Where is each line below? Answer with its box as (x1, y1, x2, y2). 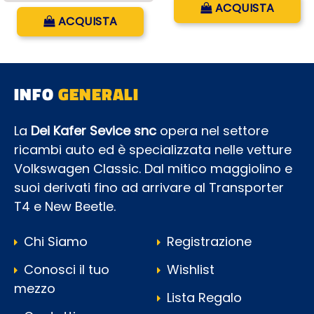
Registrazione (163, 232, 252, 250)
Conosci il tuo (20, 260, 109, 278)
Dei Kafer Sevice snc (31, 121, 160, 139)
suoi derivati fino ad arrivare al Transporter (14, 178, 284, 196)
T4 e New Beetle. (14, 197, 116, 215)
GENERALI (58, 81, 139, 107)
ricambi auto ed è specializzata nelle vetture (14, 140, 292, 158)
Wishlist (163, 260, 214, 278)
